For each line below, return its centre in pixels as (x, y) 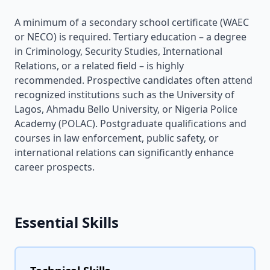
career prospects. (55, 167)
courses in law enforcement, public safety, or (117, 138)
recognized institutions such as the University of (124, 95)
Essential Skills (67, 222)
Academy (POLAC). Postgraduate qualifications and (130, 124)
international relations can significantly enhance (124, 152)
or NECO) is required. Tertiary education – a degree (130, 37)
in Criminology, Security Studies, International (118, 51)
